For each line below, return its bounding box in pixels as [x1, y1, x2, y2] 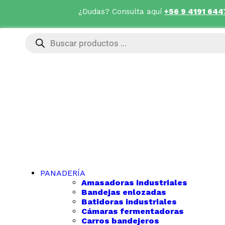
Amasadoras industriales [81, 178, 187, 187]
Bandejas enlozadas [81, 187, 166, 197]
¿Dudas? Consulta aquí [78, 7, 165, 16]
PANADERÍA [40, 168, 85, 178]
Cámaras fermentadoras [81, 206, 184, 216]
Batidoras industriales [81, 197, 177, 206]
